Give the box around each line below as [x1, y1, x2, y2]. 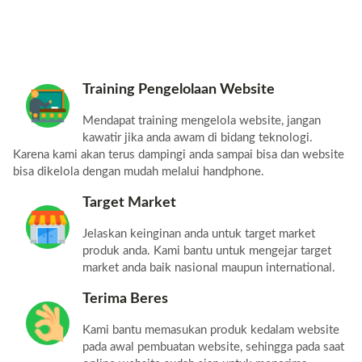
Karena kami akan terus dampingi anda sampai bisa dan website [13, 149, 344, 162]
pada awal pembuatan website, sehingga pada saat [82, 341, 344, 354]
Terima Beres [82, 291, 168, 306]
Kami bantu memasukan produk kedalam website [82, 324, 339, 337]
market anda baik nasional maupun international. [82, 262, 335, 275]
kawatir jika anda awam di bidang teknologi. [82, 132, 313, 145]
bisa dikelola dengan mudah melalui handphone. [13, 166, 264, 179]
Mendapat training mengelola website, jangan [82, 115, 321, 128]
